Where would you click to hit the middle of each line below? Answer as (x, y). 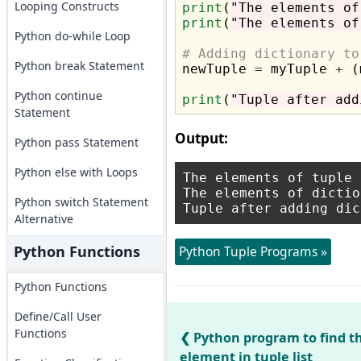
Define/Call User (58, 316)
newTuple (218, 69)
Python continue (58, 95)
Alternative (44, 219)
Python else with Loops (76, 172)
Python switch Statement (81, 202)
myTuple (299, 69)
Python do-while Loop (72, 36)
